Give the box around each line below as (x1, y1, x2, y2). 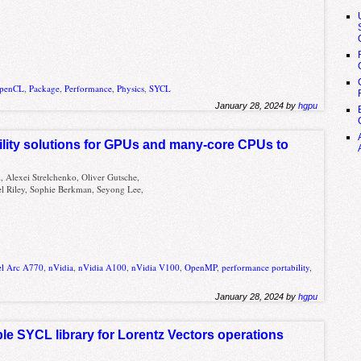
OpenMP (185, 260, 218, 273)
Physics (117, 82, 145, 95)
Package (29, 82, 60, 95)
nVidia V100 (131, 260, 180, 273)
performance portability (222, 260, 310, 273)
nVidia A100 (78, 260, 127, 273)
